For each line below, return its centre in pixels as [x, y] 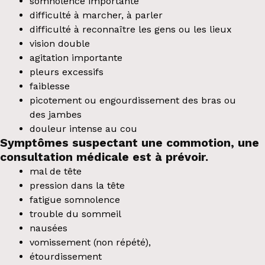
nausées [48, 228]
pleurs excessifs [66, 72]
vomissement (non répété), [90, 242]
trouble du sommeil [75, 214]
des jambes [55, 114]
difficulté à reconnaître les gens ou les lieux [130, 29]
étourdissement [65, 256]
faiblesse [49, 86]
